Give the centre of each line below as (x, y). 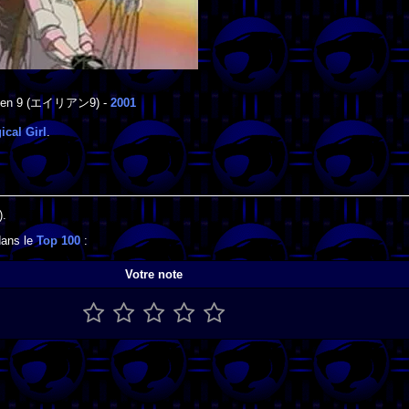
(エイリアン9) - (66, 103)
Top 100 (58, 241)
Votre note (154, 274)
